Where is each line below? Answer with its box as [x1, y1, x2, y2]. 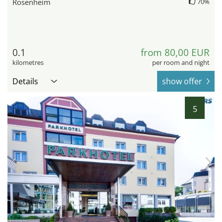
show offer [162, 75, 202, 87]
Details [12, 75, 38, 87]
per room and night [152, 57, 210, 67]
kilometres [12, 57, 44, 67]
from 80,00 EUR [141, 46, 210, 59]
